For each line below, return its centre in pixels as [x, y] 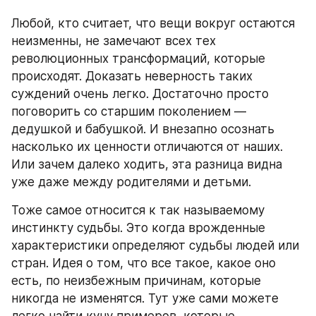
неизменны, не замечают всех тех [114, 41]
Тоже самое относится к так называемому [138, 210]
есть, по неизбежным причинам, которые [136, 281]
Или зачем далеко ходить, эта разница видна [147, 164]
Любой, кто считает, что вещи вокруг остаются [153, 23]
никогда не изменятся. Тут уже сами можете [145, 298]
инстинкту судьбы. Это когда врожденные [138, 228]
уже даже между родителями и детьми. [131, 182]
